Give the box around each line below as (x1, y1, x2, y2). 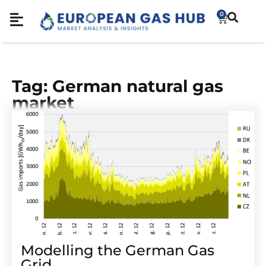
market (12, 93, 74, 113)
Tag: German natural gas (12, 76, 223, 97)
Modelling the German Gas (21, 242, 214, 259)
